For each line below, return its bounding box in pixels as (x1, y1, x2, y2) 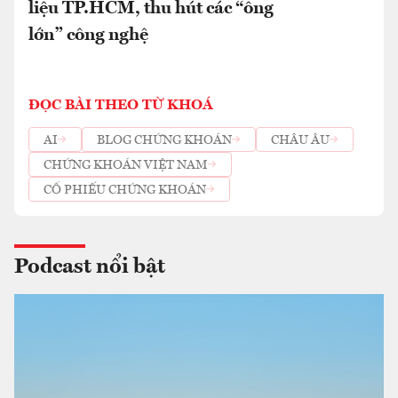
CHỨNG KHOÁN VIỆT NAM (44, 158, 208, 171)
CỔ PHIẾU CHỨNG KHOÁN (44, 183, 206, 196)
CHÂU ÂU (271, 133, 330, 147)
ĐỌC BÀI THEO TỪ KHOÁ (28, 99, 213, 113)
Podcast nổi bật (14, 257, 165, 278)
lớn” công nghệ (28, 27, 148, 44)
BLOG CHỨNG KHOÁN (97, 133, 232, 147)
